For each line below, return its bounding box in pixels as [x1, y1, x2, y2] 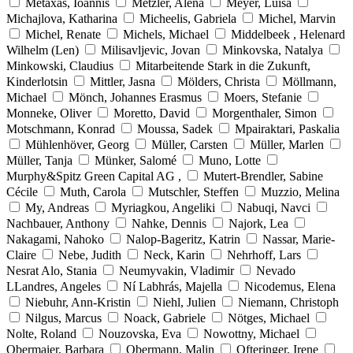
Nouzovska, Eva [98, 326, 181, 340]
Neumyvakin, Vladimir [119, 263, 234, 277]
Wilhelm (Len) [6, 43, 82, 57]
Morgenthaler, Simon [212, 106, 317, 120]
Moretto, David [113, 106, 190, 120]
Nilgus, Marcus [25, 310, 102, 325]
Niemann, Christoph [238, 295, 339, 309]
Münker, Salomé [95, 153, 176, 167]
